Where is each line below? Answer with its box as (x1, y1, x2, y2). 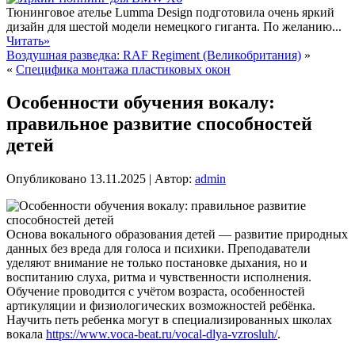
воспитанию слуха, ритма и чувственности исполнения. (6, 270, 311, 284)
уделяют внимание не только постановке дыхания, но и (6, 256, 307, 270)
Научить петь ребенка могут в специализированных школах (6, 313, 332, 327)
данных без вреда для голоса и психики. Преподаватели (6, 242, 311, 256)
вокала (6, 327, 46, 342)
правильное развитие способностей (6, 113, 312, 135)
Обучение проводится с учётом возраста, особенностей (6, 284, 305, 299)
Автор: (155, 172, 192, 186)
